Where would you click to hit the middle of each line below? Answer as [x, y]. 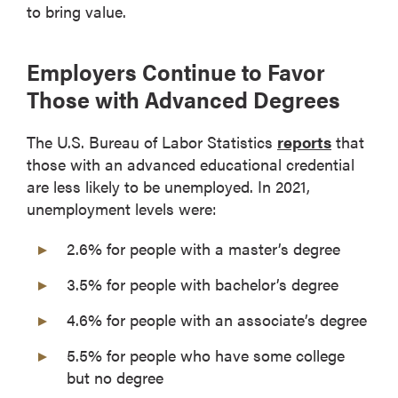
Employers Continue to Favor [176, 71]
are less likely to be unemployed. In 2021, [168, 186]
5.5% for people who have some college [206, 354]
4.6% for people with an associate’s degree [217, 319]
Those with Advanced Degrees [183, 99]
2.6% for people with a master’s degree [203, 248]
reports [304, 141]
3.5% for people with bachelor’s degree [203, 283]
